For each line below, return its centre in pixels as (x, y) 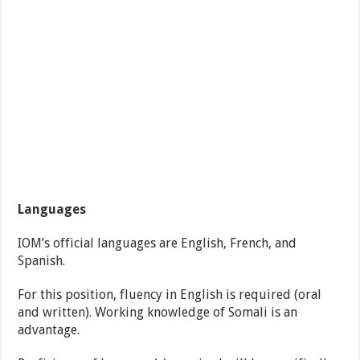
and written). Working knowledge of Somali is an (158, 313)
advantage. (49, 330)
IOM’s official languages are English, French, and (157, 243)
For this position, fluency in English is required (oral (170, 295)
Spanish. (42, 261)
